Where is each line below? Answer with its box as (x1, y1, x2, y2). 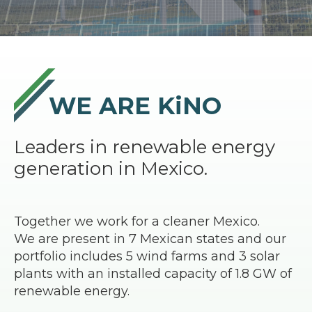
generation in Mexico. (14, 157, 208, 180)
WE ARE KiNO (49, 91, 221, 120)
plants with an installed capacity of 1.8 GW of (14, 266, 292, 281)
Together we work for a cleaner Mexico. (14, 214, 260, 229)
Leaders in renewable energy (14, 136, 275, 158)
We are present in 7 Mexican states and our (14, 231, 286, 247)
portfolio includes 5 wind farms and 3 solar (14, 249, 280, 264)
